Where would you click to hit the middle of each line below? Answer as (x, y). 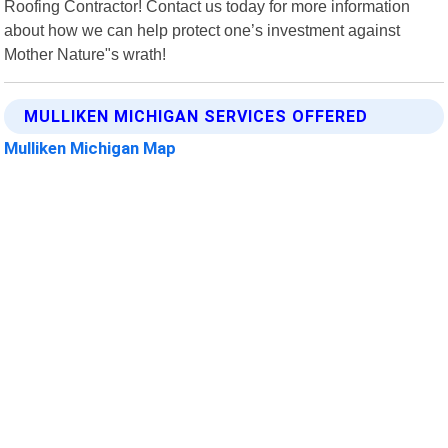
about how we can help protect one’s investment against (202, 29)
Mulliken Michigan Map (90, 147)
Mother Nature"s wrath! (85, 53)
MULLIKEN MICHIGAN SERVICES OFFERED (196, 116)
